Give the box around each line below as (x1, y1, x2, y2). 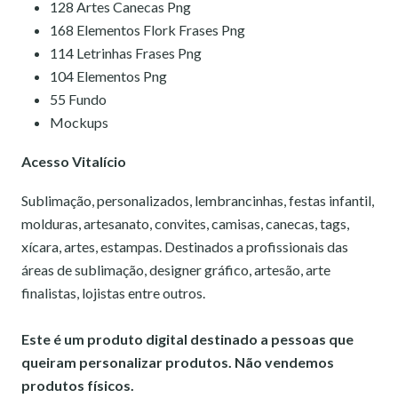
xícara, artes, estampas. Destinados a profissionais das (21, 238, 348, 256)
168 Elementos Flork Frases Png (50, 21, 245, 39)
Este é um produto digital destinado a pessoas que (21, 330, 354, 348)
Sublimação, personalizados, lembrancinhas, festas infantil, (21, 192, 374, 210)
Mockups (50, 114, 108, 131)
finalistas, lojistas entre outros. (21, 284, 205, 302)
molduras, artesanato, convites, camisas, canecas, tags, (21, 215, 349, 233)
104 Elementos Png (50, 68, 167, 85)
